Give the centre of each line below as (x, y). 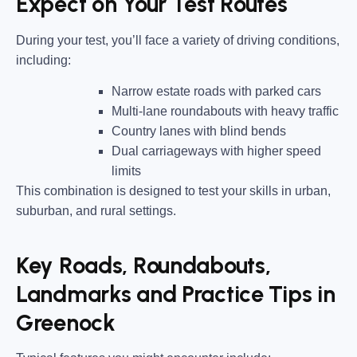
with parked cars (273, 92)
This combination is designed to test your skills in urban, (173, 191)
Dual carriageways (165, 151)
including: (43, 60)
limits (126, 171)
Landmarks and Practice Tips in (176, 294)
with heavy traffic (292, 112)
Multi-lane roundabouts (178, 112)
